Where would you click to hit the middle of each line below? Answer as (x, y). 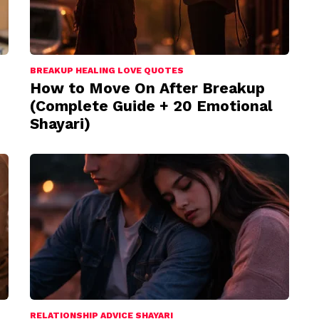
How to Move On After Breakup (147, 88)
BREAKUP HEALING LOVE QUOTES (107, 70)
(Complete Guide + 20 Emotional (151, 105)
